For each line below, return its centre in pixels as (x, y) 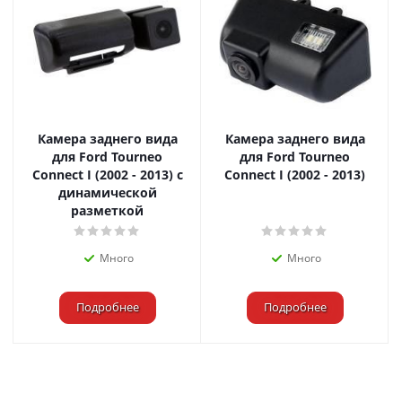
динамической (107, 192)
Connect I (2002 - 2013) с (107, 174)
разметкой (107, 210)
